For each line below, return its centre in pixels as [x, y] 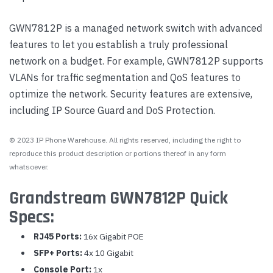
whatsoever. [29, 166]
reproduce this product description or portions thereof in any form [118, 153]
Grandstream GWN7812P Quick [119, 198]
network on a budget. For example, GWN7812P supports [136, 60]
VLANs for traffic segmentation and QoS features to [125, 77]
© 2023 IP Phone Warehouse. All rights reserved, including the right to [125, 140]
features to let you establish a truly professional [119, 44]
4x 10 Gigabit [108, 253]
